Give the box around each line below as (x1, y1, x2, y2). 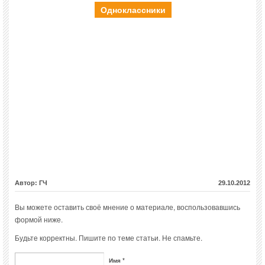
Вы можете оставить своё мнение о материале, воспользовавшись (15, 202, 240, 212)
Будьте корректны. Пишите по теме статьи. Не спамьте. (15, 232, 202, 243)
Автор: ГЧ (15, 179, 47, 187)
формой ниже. (15, 214, 63, 225)
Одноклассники (100, 4, 166, 16)
